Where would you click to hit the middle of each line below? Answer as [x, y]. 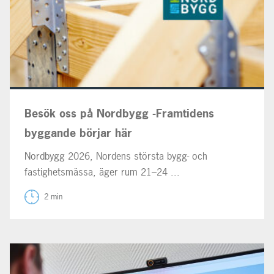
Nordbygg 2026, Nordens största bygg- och [116, 156]
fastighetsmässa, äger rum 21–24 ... [102, 172]
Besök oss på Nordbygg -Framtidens [119, 113]
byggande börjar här [78, 133]
